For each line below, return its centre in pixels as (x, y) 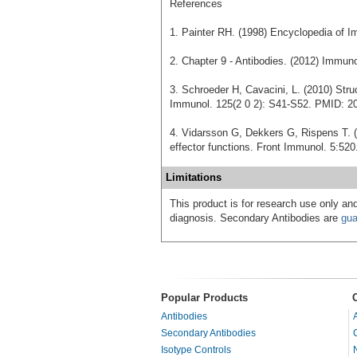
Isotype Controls (196, 349)
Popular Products (204, 297)
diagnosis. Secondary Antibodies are (255, 218)
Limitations (194, 177)
